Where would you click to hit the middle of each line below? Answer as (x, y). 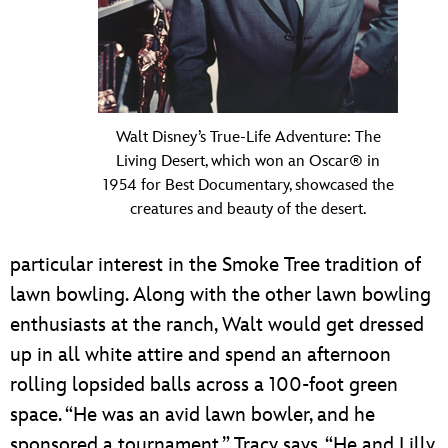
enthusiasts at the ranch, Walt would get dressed (217, 325)
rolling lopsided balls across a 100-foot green (204, 385)
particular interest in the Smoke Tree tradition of (215, 265)
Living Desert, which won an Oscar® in (248, 162)
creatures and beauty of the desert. (248, 210)
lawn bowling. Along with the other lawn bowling (220, 295)
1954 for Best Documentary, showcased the (248, 186)
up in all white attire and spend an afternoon (200, 355)
